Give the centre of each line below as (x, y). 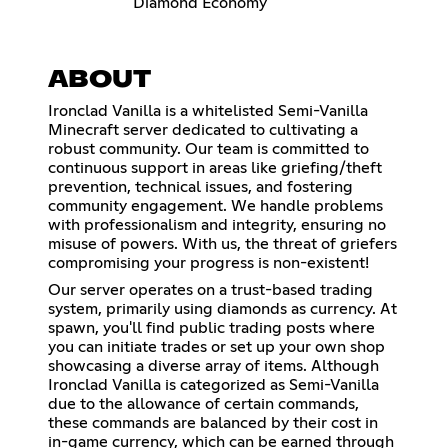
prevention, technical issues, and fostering (200, 187)
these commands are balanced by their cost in (213, 423)
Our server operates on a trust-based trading (210, 290)
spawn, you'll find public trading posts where (211, 328)
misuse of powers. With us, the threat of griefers (222, 244)
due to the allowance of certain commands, (203, 404)
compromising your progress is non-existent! (208, 263)
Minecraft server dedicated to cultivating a (203, 130)
